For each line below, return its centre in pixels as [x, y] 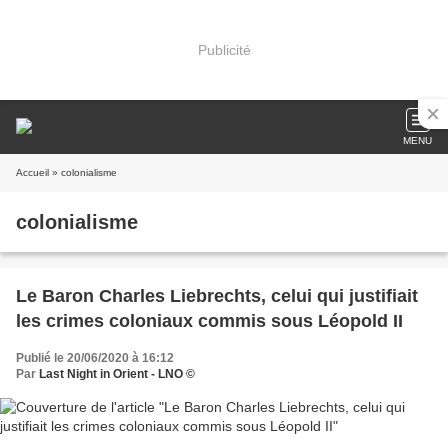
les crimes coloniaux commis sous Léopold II [209, 321]
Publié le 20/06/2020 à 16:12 [95, 358]
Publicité [224, 49]
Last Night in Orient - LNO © [117, 374]
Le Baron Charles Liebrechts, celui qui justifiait [217, 296]
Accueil [32, 172]
